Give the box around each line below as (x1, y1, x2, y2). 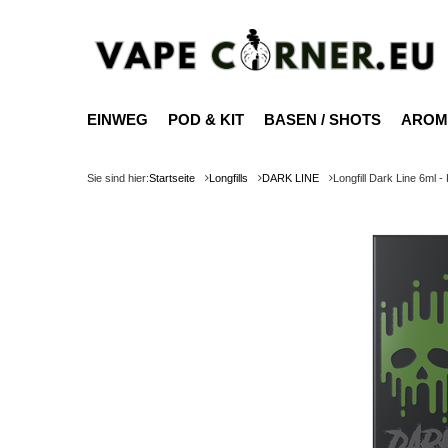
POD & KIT (168, 111, 244, 128)
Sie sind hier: (87, 172, 149, 184)
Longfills (209, 172, 248, 184)
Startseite (149, 172, 195, 184)
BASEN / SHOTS (264, 111, 381, 128)
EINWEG (87, 111, 148, 128)
